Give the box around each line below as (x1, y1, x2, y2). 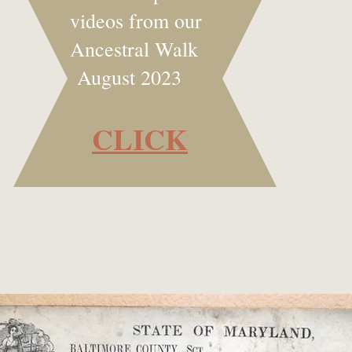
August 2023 (70, 64, 181, 90)
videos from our (70, 7, 202, 34)
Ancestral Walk (70, 35, 198, 62)
